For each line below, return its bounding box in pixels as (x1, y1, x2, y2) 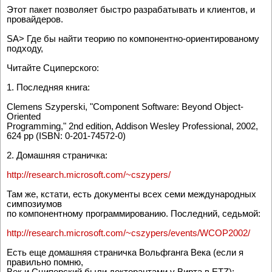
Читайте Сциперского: (7, 62, 99, 73)
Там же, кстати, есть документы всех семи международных (7, 188, 256, 199)
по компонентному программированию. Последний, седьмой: (7, 208, 260, 219)
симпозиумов (7, 198, 62, 209)
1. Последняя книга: (7, 81, 90, 92)
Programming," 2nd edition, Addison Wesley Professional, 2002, (7, 120, 258, 131)
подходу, (7, 42, 43, 53)
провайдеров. (7, 13, 63, 24)
